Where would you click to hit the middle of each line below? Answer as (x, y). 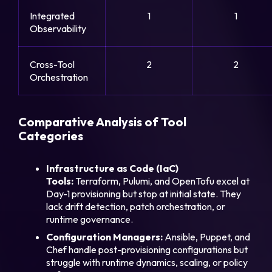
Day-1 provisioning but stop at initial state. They (144, 194)
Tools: (60, 181)
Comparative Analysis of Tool (103, 122)
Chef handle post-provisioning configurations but (147, 250)
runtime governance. (90, 219)
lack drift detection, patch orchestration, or (136, 207)
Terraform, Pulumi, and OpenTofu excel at (162, 181)
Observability (58, 29)
